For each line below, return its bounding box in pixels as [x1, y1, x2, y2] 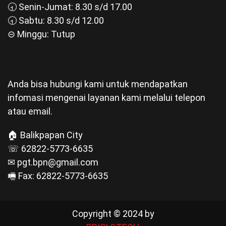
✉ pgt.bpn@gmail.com [8, 157, 98, 168]
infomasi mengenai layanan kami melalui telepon [8, 92, 205, 103]
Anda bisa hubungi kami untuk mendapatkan [8, 79, 188, 90]
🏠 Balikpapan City [8, 130, 83, 141]
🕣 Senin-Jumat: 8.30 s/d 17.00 [8, 2, 132, 13]
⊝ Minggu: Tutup [8, 29, 75, 40]
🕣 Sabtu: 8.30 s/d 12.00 [8, 15, 104, 26]
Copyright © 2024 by [72, 208, 154, 219]
